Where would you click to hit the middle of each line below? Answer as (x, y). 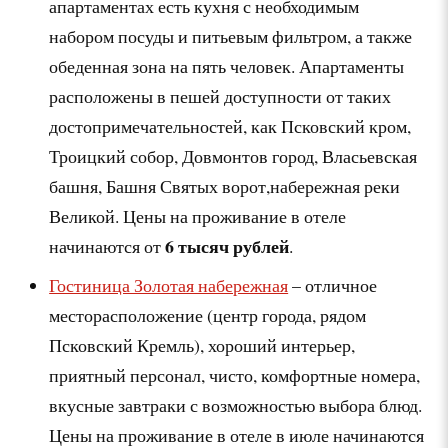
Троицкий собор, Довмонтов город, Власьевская (233, 156)
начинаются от (107, 246)
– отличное (333, 285)
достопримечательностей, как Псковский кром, (230, 126)
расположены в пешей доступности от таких (220, 96)
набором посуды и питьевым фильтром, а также (231, 36)
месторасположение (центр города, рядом (208, 315)
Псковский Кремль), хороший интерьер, (202, 345)
